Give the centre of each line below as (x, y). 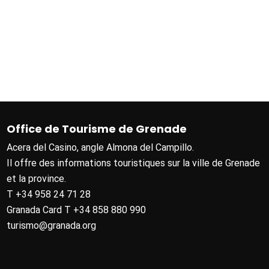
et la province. (37, 179)
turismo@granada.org (52, 226)
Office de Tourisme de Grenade (97, 129)
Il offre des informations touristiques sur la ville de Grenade (134, 163)
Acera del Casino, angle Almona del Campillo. (101, 148)
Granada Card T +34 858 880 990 (77, 210)
